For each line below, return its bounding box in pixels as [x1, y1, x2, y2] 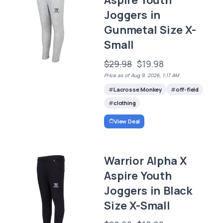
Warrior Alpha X [104, 153, 187, 168]
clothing [113, 99, 136, 107]
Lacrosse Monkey [113, 86, 162, 94]
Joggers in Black [104, 183, 192, 198]
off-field [175, 86, 199, 94]
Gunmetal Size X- [104, 22, 196, 38]
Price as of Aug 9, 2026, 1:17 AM [104, 72, 179, 79]
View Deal [113, 117, 140, 125]
